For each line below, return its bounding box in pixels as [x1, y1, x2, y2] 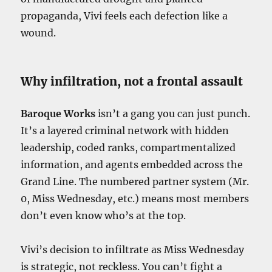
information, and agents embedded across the [21, 158, 243, 171]
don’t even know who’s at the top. [21, 209, 186, 222]
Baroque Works [21, 107, 96, 120]
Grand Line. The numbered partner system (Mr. [21, 175, 250, 188]
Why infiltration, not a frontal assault [21, 73, 243, 89]
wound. [21, 26, 56, 39]
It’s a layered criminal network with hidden [21, 124, 229, 137]
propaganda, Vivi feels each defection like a [21, 9, 228, 22]
